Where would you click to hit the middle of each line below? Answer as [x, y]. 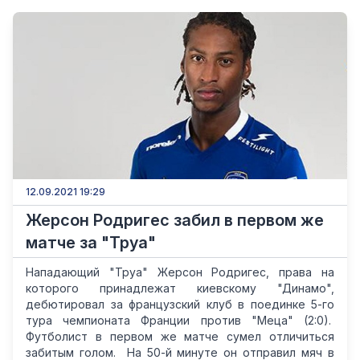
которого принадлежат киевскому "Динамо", [180, 288]
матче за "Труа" [91, 243]
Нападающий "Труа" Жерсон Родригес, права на [180, 272]
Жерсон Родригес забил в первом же [175, 220]
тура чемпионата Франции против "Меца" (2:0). [180, 320]
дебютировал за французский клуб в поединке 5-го [180, 304]
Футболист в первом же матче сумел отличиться [180, 336]
